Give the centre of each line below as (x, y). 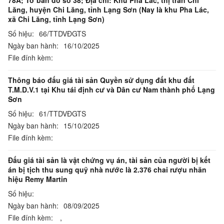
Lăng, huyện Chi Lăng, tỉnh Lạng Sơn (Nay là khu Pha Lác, (108, 9)
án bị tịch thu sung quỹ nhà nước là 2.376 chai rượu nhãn (107, 169)
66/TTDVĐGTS (62, 33)
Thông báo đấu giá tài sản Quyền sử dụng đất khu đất (101, 80)
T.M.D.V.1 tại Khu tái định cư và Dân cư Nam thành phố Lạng (111, 89)
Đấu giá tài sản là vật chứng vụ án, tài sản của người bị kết (109, 160)
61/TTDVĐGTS (62, 113)
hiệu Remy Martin (38, 179)
